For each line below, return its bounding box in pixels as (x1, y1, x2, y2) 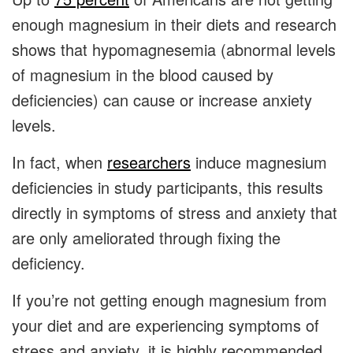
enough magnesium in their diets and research (12, 12, 336, 35)
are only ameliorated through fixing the (12, 225, 281, 249)
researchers (107, 150, 191, 173)
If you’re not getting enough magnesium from (12, 288, 327, 311)
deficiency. (12, 251, 95, 274)
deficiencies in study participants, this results (12, 175, 323, 199)
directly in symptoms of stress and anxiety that (12, 200, 337, 224)
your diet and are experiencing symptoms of (12, 313, 319, 336)
